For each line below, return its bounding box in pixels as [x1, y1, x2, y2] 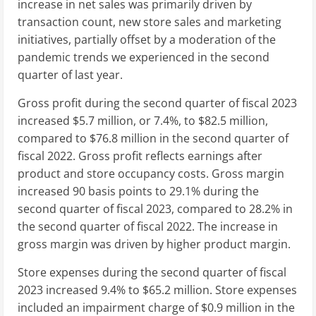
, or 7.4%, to [133, 112, 198, 128]
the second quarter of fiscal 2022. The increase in [18, 218, 278, 234]
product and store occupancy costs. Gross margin [18, 165, 284, 181]
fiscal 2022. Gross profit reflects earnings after [18, 147, 262, 164]
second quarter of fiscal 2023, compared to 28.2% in [18, 200, 293, 217]
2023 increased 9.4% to [18, 281, 142, 298]
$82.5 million [198, 112, 265, 128]
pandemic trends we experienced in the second [18, 49, 269, 65]
